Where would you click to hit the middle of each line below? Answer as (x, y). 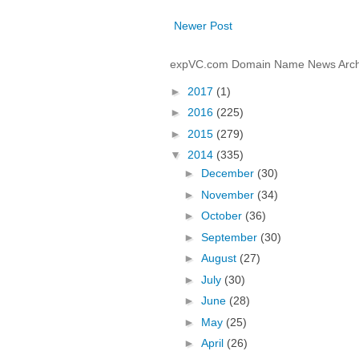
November (229, 194)
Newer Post (203, 26)
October (223, 216)
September (230, 237)
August (220, 258)
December (229, 173)
